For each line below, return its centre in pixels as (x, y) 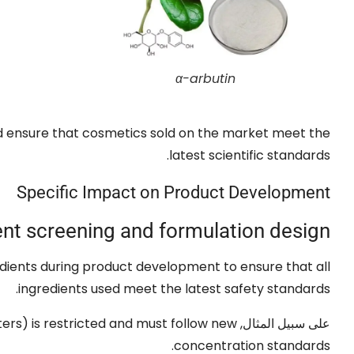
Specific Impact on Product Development (173, 192)
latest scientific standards (250, 155)
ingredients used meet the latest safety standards (174, 288)
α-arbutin (205, 78)
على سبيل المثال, (284, 323)
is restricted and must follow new (134, 323)
